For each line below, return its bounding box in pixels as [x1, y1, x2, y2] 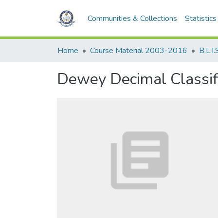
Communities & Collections [88, 13, 178, 24]
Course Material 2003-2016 [90, 45, 187, 56]
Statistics [185, 13, 217, 24]
